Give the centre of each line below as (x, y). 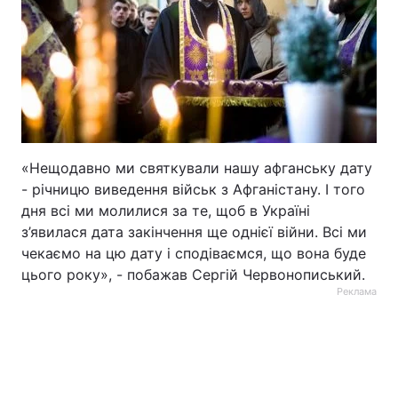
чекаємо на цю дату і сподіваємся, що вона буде (194, 253)
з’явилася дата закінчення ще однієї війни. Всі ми (194, 232)
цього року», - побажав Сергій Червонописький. (193, 275)
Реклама (357, 291)
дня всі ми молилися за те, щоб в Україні (166, 211)
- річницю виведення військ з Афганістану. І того (193, 189)
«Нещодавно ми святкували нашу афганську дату (197, 168)
